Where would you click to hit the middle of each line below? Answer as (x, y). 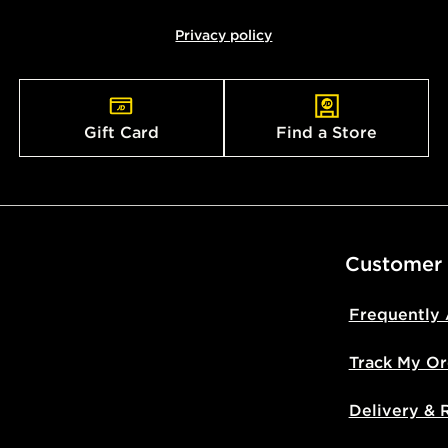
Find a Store (327, 131)
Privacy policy (224, 34)
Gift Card (121, 131)
